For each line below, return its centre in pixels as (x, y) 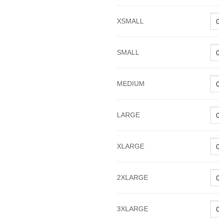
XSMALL (130, 21)
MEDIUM (131, 84)
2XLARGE (132, 178)
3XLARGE (132, 209)
